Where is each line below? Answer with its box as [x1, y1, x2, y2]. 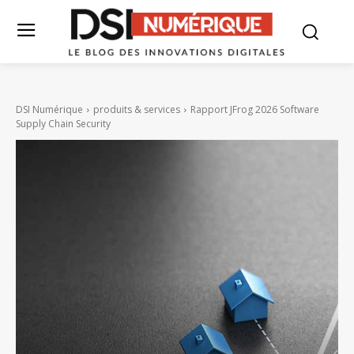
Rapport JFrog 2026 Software [190, 103, 319, 117]
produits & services [93, 103, 180, 117]
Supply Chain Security [16, 117, 111, 131]
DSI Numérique [16, 103, 83, 117]
